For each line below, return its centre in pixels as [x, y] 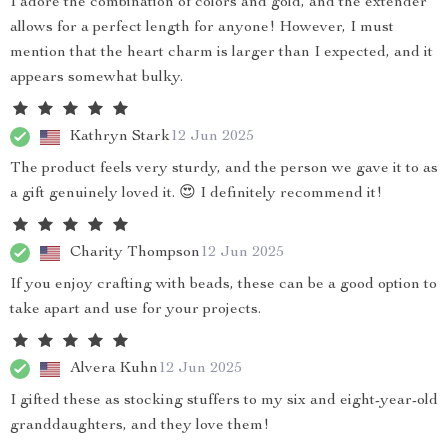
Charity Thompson [135, 252]
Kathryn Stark [120, 136]
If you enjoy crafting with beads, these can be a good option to [223, 285]
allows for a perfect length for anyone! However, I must [202, 28]
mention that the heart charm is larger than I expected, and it [221, 53]
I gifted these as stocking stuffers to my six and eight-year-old [224, 401]
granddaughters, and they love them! [139, 426]
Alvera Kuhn [114, 368]
